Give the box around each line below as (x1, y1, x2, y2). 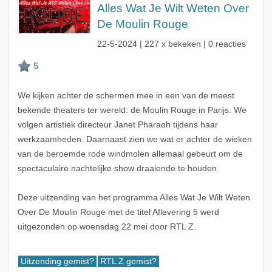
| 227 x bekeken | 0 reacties (137, 39, 246, 49)
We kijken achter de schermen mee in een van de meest (17, 91, 234, 101)
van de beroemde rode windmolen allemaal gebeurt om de (17, 149, 243, 159)
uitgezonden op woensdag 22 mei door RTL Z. (17, 222, 196, 232)
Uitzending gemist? (20, 257, 94, 267)
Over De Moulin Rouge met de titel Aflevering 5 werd (17, 208, 219, 217)
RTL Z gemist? (100, 257, 157, 267)
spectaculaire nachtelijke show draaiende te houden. (17, 164, 219, 174)
